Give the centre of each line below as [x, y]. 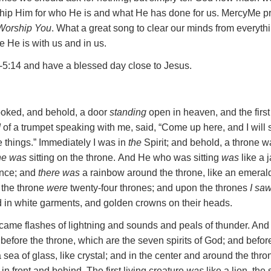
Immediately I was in [84, 142]
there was [59, 173]
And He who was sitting [170, 158]
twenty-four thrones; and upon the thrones [159, 188]
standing [128, 112]
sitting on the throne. [71, 158]
